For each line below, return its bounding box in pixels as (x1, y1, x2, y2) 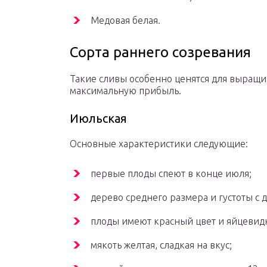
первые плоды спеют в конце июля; (91, 168, 252, 179)
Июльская (70, 111, 127, 126)
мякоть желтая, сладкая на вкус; (91, 240, 232, 251)
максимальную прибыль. (70, 85, 181, 97)
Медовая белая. (91, 15, 160, 26)
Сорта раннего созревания (70, 44, 251, 61)
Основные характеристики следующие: (70, 138, 248, 150)
